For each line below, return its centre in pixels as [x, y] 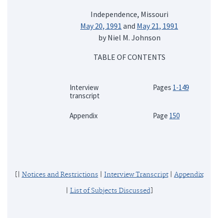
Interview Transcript [136, 174]
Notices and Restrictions [60, 174]
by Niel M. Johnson [129, 37]
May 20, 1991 [101, 26]
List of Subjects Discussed [110, 191]
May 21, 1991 [157, 26]
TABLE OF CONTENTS [129, 57]
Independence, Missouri [129, 14]
